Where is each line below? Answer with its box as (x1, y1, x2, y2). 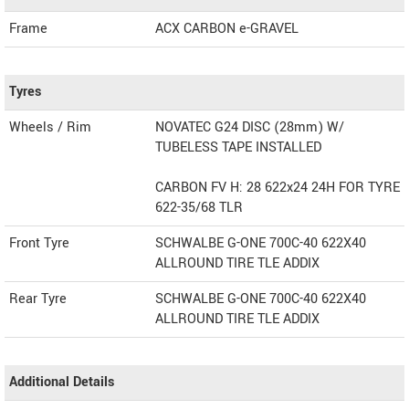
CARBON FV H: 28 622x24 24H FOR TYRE (155, 177, 400, 197)
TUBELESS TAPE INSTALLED (155, 137, 321, 157)
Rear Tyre (9, 288, 67, 309)
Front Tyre (9, 233, 69, 253)
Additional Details (9, 372, 114, 392)
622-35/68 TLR (155, 197, 243, 217)
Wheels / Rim (9, 117, 91, 137)
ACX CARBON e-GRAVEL (155, 18, 299, 38)
